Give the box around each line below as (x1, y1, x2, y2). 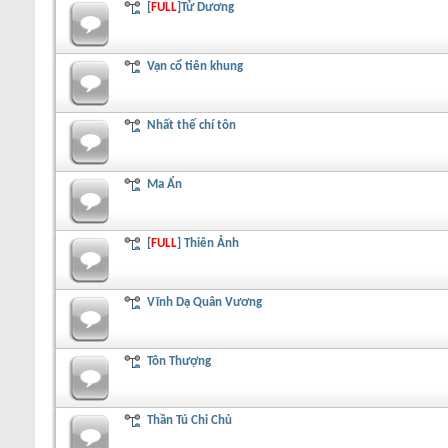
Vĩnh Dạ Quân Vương (147, 295, 263, 309)
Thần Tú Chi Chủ (147, 413, 233, 427)
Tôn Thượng (147, 354, 212, 368)
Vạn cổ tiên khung (147, 59, 244, 73)
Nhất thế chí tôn (147, 118, 237, 132)
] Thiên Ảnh (177, 236, 240, 250)
